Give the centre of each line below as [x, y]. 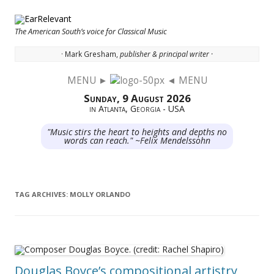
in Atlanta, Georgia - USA [137, 109]
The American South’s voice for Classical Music [91, 32]
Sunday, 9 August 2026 [137, 98]
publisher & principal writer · [166, 54]
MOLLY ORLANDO [100, 194]
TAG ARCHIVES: [42, 194]
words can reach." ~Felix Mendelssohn [137, 140]
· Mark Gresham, [91, 54]
